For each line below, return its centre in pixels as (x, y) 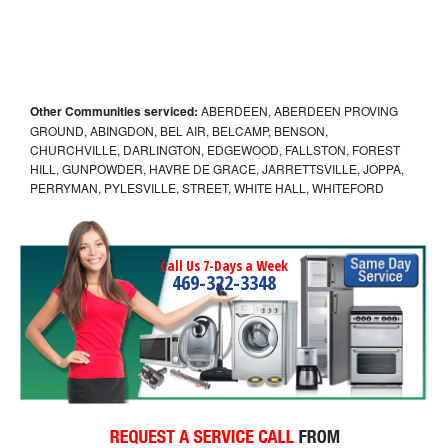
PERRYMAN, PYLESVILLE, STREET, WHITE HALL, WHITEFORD (207, 187)
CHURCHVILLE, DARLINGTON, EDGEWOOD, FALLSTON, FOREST (215, 149)
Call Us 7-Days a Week (224, 265)
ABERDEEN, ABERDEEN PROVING (298, 110)
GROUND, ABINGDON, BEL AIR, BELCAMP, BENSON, (179, 130)
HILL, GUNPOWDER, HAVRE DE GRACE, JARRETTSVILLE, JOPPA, (217, 168)
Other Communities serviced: (114, 110)
